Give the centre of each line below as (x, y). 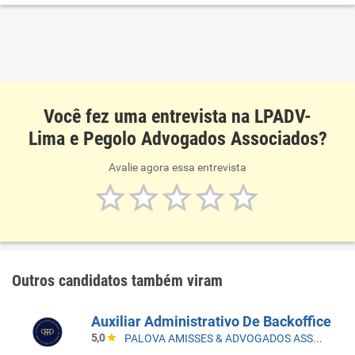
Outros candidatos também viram (117, 281)
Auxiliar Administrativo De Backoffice (211, 321)
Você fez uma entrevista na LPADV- (177, 116)
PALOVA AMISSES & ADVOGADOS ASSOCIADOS (318, 338)
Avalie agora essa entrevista (177, 167)
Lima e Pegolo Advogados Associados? (177, 139)
